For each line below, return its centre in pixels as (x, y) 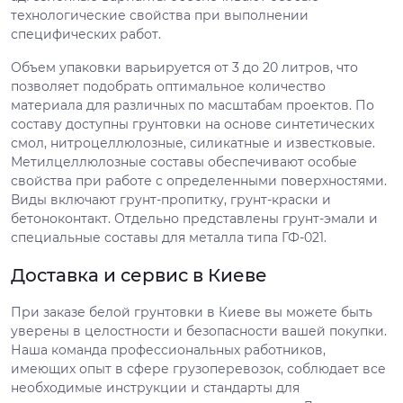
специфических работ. (86, 34)
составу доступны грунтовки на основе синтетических (193, 124)
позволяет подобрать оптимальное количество (168, 86)
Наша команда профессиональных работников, (168, 349)
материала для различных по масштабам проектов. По (193, 105)
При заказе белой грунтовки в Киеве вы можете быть (192, 312)
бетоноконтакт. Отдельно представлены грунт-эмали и (194, 218)
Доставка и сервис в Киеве (139, 275)
